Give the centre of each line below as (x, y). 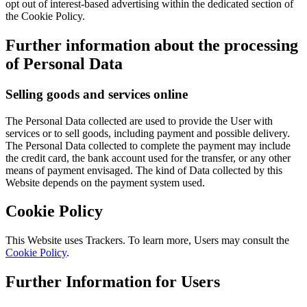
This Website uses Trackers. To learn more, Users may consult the (147, 241)
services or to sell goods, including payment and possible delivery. (148, 133)
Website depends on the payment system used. (105, 182)
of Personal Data (64, 63)
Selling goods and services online (97, 94)
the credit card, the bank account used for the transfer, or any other (148, 158)
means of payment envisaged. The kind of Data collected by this (144, 170)
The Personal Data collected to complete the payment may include (148, 145)
